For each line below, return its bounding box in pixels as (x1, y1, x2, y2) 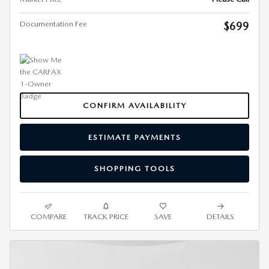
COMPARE (30, 211, 67, 221)
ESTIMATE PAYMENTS (88, 132, 181, 142)
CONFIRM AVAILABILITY (82, 100, 187, 110)
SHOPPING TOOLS (94, 164, 175, 174)
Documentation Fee (20, 19, 87, 28)
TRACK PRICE (83, 211, 128, 221)
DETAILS (207, 211, 235, 221)
